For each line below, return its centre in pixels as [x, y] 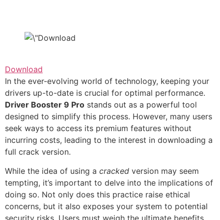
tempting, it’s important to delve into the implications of [109, 182]
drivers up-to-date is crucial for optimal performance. [105, 93]
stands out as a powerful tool [141, 105]
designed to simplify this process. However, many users [109, 117]
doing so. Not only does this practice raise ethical [97, 194]
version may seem [164, 171]
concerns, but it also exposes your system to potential [106, 206]
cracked [114, 171]
